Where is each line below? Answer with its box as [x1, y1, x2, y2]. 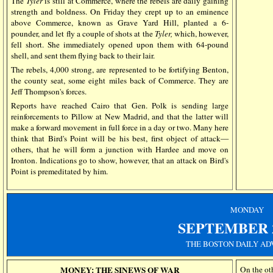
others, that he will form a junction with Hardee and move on [11, 144, 229, 155]
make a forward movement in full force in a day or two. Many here [11, 122, 229, 133]
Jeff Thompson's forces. [11, 86, 87, 97]
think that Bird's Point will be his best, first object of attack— [11, 133, 229, 144]
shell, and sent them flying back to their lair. [11, 50, 155, 61]
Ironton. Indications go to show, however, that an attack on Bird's [11, 155, 229, 166]
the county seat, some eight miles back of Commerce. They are [11, 75, 229, 86]
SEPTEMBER [178, 217, 268, 238]
